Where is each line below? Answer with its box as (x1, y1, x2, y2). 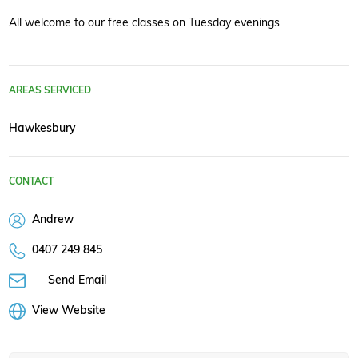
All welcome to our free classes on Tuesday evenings (9, 14, 280, 29)
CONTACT (9, 174, 54, 187)
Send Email (47, 272, 106, 287)
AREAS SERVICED (9, 83, 91, 96)
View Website (31, 303, 105, 317)
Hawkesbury (9, 120, 76, 134)
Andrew (28, 212, 74, 226)
